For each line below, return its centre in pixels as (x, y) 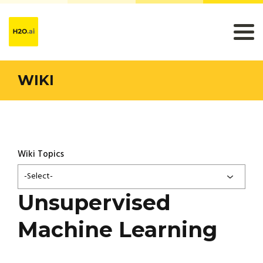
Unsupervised (94, 203)
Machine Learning (117, 230)
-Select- (38, 176)
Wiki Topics (41, 154)
